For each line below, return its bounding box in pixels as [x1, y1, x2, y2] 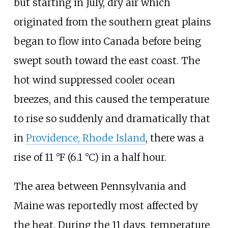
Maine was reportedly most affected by [13, 199, 198, 212]
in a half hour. [98, 151, 166, 163]
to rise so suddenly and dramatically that [13, 112, 210, 125]
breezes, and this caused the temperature [13, 93, 209, 105]
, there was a [145, 131, 204, 144]
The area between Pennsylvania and [13, 180, 186, 192]
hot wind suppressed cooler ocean [13, 73, 175, 86]
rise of [13, 151, 45, 163]
